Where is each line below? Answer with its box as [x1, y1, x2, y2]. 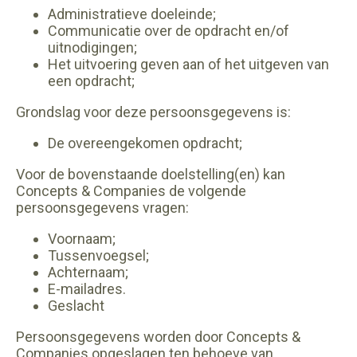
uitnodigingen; [48, 39, 137, 56]
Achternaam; [48, 264, 135, 280]
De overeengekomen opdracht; [48, 135, 242, 151]
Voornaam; [48, 230, 122, 247]
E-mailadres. [48, 280, 132, 297]
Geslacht [48, 297, 111, 314]
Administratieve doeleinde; [48, 6, 216, 22]
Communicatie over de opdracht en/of [48, 22, 289, 39]
